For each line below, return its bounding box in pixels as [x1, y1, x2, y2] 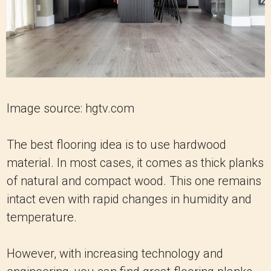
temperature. [7, 210, 77, 225]
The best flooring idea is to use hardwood [7, 137, 226, 152]
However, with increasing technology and [7, 246, 223, 261]
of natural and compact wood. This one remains [7, 174, 261, 189]
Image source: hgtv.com [7, 101, 134, 116]
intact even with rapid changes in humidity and [7, 192, 252, 207]
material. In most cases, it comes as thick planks [7, 155, 264, 171]
